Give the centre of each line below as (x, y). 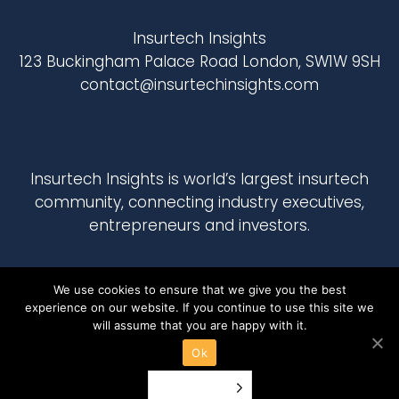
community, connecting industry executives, (199, 202)
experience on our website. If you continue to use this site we (199, 307)
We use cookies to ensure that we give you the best (199, 289)
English (177, 387)
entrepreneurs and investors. (199, 225)
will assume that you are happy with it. (199, 325)
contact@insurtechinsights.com (199, 84)
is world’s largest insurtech (266, 179)
